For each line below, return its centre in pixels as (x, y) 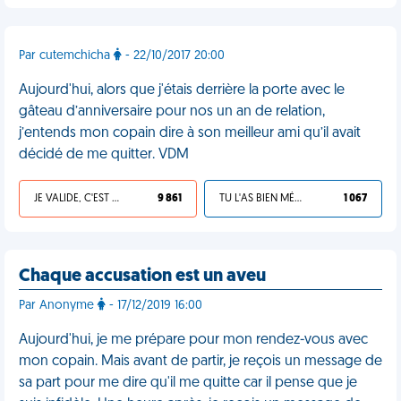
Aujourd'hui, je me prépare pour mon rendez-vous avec (193, 340)
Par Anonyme (58, 306)
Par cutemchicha (66, 56)
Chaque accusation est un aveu (142, 277)
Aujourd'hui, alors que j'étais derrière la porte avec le (182, 90)
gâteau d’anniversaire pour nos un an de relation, (172, 112)
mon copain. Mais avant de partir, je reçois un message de (200, 362)
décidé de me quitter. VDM (104, 155)
